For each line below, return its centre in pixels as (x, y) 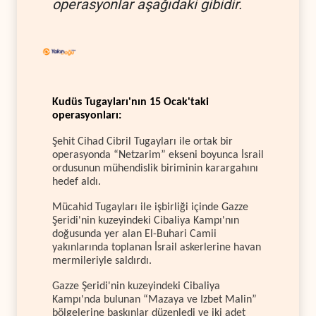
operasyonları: (87, 116)
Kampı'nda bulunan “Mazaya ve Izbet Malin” (154, 300)
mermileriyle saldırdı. (102, 261)
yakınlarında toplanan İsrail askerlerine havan (157, 247)
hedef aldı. (77, 182)
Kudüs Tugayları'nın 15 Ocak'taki (130, 103)
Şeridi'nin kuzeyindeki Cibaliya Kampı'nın (146, 220)
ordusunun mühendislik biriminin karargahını (155, 168)
